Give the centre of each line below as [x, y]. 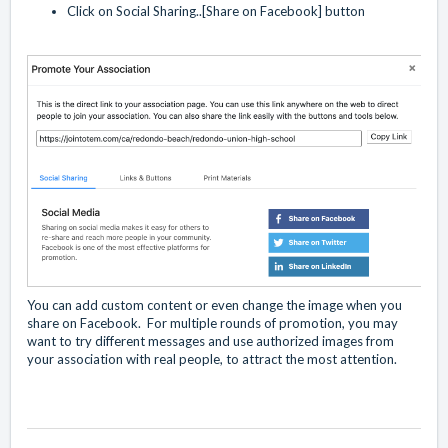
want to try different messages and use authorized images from [210, 341]
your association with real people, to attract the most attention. [212, 359]
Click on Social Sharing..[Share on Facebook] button [216, 11]
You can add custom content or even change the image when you [214, 305]
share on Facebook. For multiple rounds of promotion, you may [212, 323]
